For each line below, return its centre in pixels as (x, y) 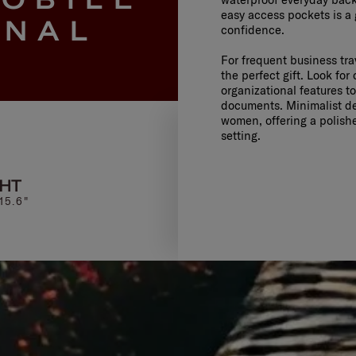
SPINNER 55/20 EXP (160, 201)
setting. (240, 136)
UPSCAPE (160, 186)
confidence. (252, 30)
